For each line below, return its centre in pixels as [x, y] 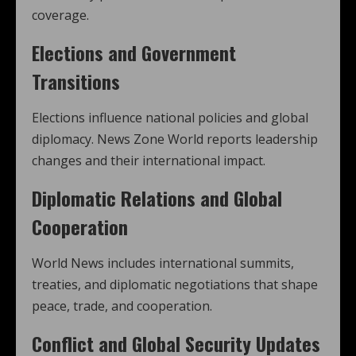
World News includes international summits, [163, 263]
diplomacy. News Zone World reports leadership [175, 139]
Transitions [76, 81]
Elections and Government [134, 52]
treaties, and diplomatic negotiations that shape [175, 284]
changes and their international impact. [149, 161]
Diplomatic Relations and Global [157, 198]
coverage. [60, 15]
